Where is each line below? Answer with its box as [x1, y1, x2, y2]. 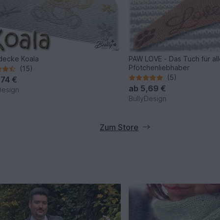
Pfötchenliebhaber [129, 63, 190, 72]
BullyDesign [129, 94, 167, 103]
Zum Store [100, 122, 138, 133]
